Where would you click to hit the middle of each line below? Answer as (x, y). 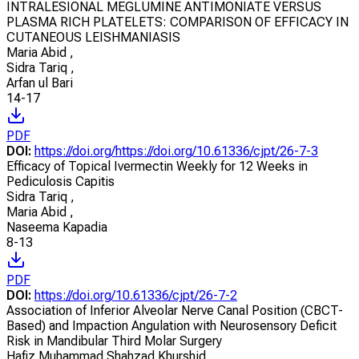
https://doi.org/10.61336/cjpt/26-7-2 (136, 295)
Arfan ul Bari (40, 83)
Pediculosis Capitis (61, 181)
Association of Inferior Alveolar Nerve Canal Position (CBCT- (175, 310)
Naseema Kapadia (57, 227)
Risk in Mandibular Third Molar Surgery (114, 341)
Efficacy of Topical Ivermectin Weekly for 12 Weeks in (157, 166)
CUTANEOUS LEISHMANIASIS (93, 37)
